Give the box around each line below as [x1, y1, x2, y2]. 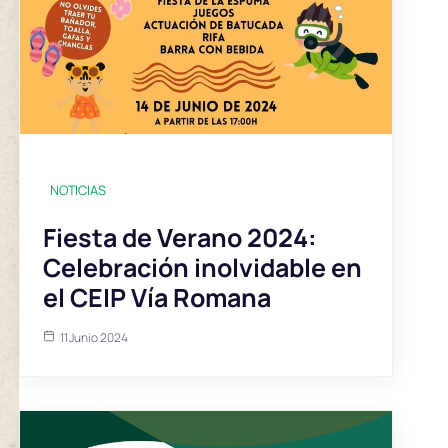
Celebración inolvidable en [42, 249, 362, 285]
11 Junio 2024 [59, 328, 128, 346]
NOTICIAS [49, 180, 106, 199]
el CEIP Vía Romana [42, 279, 271, 315]
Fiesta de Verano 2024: [42, 219, 317, 255]
